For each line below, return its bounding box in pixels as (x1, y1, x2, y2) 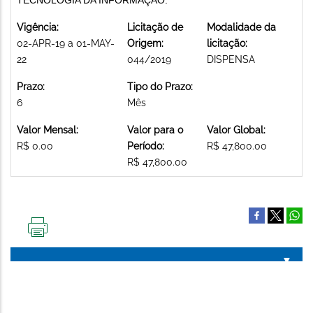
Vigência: (17, 21, 59, 33)
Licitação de (127, 21, 183, 33)
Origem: (127, 37, 163, 49)
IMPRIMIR (38, 236, 80, 248)
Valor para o (127, 124, 183, 136)
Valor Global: (207, 124, 265, 136)
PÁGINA (38, 259, 73, 270)
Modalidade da (207, 21, 276, 33)
